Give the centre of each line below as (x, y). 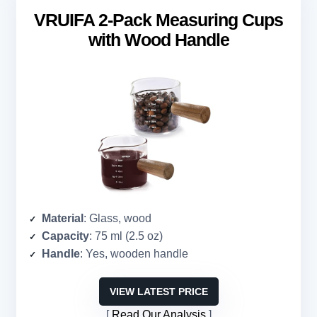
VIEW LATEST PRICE (158, 292)
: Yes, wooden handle (134, 254)
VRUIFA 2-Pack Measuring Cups (158, 20)
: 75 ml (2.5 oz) (126, 236)
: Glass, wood (117, 219)
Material (63, 219)
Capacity (65, 236)
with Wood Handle (158, 40)
